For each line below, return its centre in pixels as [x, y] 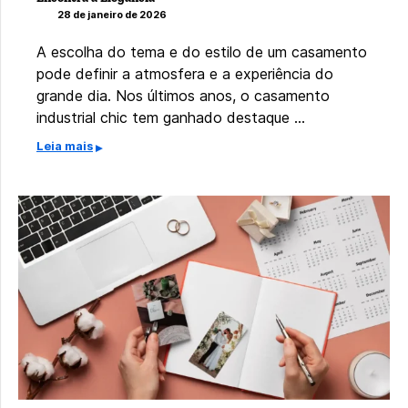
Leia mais [65, 146]
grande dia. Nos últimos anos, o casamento [183, 95]
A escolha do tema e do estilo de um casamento [202, 51]
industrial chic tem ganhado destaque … [171, 117]
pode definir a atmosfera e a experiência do [185, 73]
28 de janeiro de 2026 [112, 15]
